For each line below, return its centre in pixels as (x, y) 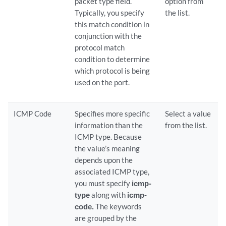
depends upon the (104, 160)
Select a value (188, 114)
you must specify (103, 183)
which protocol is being (112, 71)
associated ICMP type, (112, 172)
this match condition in (112, 24)
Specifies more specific (112, 114)
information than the (109, 125)
